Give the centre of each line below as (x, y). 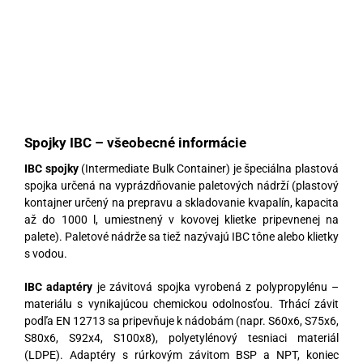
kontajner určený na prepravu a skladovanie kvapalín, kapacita (181, 202)
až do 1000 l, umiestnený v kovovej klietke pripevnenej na (181, 219)
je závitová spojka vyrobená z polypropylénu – (216, 286)
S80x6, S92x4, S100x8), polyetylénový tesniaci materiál (181, 337)
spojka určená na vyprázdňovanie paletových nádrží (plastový (181, 185)
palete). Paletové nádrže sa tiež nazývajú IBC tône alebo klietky (181, 236)
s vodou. (46, 253)
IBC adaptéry (59, 286)
